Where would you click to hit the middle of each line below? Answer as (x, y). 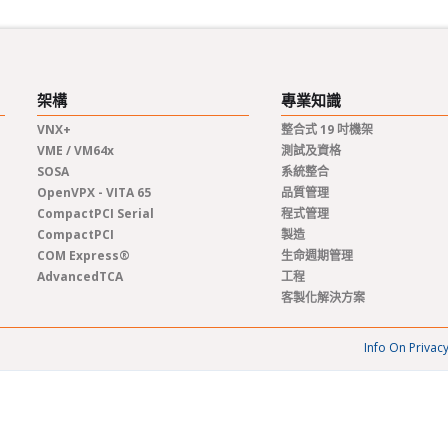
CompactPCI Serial (95, 213)
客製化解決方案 (323, 297)
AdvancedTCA (80, 276)
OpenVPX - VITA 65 (94, 192)
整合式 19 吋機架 (327, 129)
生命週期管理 (317, 255)
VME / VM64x (75, 150)
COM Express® (83, 255)
